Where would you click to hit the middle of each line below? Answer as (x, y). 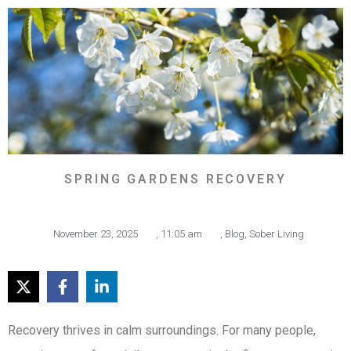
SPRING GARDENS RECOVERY (175, 179)
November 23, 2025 (96, 234)
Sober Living (277, 234)
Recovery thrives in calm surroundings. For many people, (162, 331)
